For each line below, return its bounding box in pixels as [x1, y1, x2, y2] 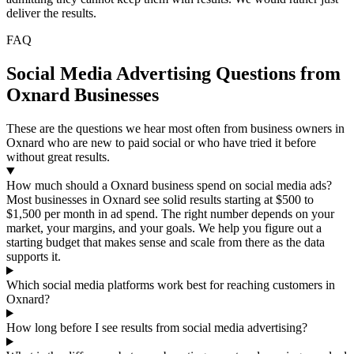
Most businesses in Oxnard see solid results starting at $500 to [6, 192, 314, 206]
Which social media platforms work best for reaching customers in [6, 277, 335, 292]
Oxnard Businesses [6, 84, 159, 105]
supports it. [6, 249, 61, 263]
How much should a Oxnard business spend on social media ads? [6, 178, 332, 192]
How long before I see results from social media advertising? [6, 320, 307, 334]
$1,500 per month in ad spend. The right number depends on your [6, 206, 334, 220]
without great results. [6, 149, 110, 164]
